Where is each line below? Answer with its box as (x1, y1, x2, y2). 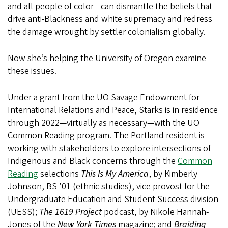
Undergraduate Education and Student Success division (8, 192, 218, 206)
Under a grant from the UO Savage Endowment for (8, 91, 199, 104)
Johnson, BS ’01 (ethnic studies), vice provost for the (8, 180, 210, 193)
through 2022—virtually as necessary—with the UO (8, 116, 199, 129)
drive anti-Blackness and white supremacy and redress (8, 12, 212, 25)
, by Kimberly (149, 167, 197, 180)
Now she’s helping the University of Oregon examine (8, 51, 206, 65)
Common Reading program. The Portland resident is (8, 129, 205, 142)
